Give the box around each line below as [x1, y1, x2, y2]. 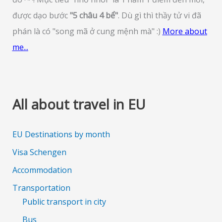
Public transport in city [22, 196, 106, 207]
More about [162, 26, 207, 37]
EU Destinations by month [12, 128, 110, 140]
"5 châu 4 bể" [69, 10, 118, 21]
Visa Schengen [12, 146, 66, 158]
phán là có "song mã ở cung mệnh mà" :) [12, 26, 163, 37]
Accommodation [12, 164, 72, 175]
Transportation [12, 182, 70, 193]
